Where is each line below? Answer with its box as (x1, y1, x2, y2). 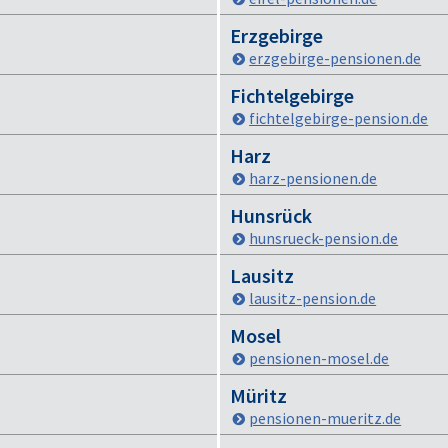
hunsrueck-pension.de (249, 228, 399, 248)
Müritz (230, 383, 287, 408)
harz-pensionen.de (249, 168, 378, 188)
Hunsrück (230, 203, 312, 228)
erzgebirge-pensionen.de (249, 48, 422, 68)
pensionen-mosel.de (249, 348, 390, 368)
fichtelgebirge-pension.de (249, 108, 429, 128)
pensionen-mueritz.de (249, 408, 402, 428)
